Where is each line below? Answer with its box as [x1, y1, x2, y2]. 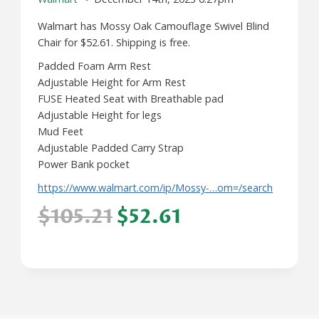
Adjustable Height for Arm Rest [38, 75, 186, 89]
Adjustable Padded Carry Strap [38, 140, 184, 155]
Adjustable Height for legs [38, 108, 162, 122]
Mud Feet [38, 124, 83, 138]
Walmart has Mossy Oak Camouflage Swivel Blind [38, 19, 269, 33]
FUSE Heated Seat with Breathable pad [38, 91, 224, 105]
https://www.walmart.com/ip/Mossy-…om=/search [38, 180, 273, 194]
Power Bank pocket [38, 157, 130, 171]
